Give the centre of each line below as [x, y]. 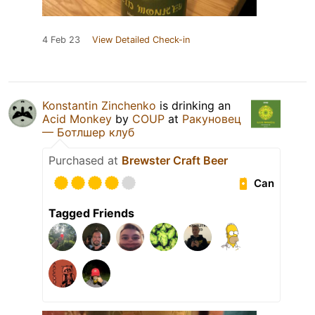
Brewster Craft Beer [175, 161]
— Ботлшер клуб [88, 133]
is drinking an [193, 106]
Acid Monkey [77, 119]
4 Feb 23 [61, 40]
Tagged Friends [91, 213]
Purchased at [85, 161]
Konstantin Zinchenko [99, 106]
